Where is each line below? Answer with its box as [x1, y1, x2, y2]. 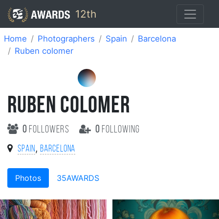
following [99, 124, 140, 135]
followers [27, 124, 71, 135]
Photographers [38, 34, 95, 44]
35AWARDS [57, 173, 99, 183]
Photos [15, 173, 41, 183]
